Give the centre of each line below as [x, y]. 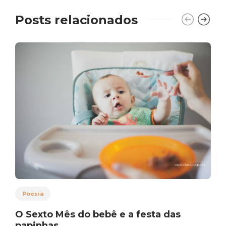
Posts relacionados [76, 20]
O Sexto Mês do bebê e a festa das [98, 215]
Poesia [33, 194]
